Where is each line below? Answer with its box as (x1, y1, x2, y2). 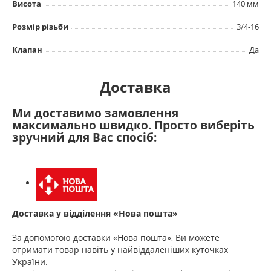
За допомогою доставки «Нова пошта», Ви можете (12, 231, 220, 243)
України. (12, 255, 48, 267)
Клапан (12, 44, 42, 55)
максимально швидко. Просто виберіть (12, 117, 255, 133)
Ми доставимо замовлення (12, 105, 178, 121)
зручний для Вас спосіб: (12, 129, 160, 145)
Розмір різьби (12, 21, 68, 32)
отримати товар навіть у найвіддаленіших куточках (12, 243, 228, 255)
